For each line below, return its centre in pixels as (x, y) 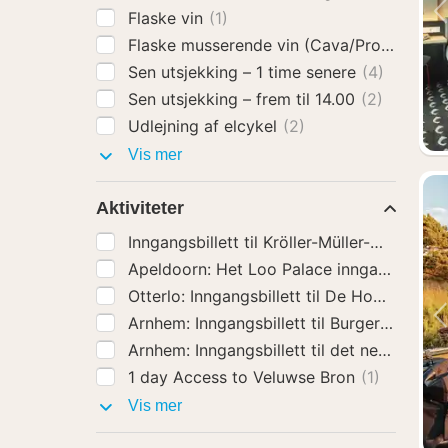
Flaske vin (168, 18)
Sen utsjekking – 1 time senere (244, 72)
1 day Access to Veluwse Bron (340, 377)
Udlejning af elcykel (205, 126)
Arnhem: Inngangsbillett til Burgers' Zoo (414, 323)
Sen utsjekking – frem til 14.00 (244, 99)
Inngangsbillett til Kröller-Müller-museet (346, 242)
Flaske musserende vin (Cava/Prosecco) (282, 45)
